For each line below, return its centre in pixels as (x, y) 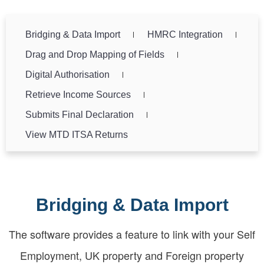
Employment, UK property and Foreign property (132, 255)
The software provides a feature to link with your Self (132, 234)
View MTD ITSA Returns (77, 134)
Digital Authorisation (67, 74)
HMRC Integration (185, 34)
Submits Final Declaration (80, 114)
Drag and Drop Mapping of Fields (95, 54)
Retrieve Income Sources (78, 94)
